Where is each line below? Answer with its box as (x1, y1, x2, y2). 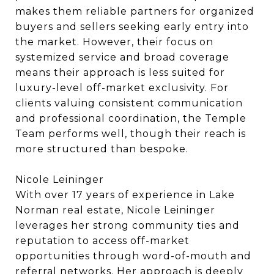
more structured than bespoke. (15, 143, 188, 155)
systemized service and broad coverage (15, 51, 229, 63)
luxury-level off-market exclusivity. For (15, 82, 229, 94)
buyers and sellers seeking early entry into (15, 21, 249, 32)
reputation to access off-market (15, 235, 190, 246)
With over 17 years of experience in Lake (15, 189, 235, 201)
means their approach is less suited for (15, 67, 225, 78)
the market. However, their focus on (15, 36, 213, 48)
